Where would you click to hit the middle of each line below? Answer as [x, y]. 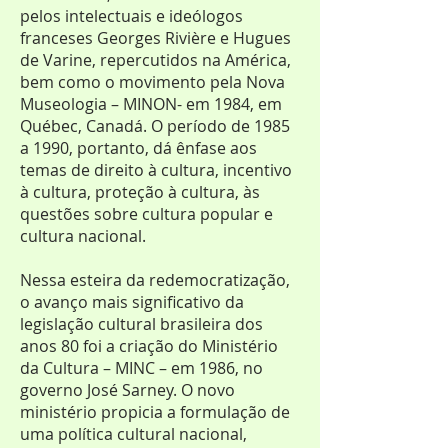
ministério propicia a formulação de [155, 412]
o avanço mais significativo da [132, 302]
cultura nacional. [85, 236]
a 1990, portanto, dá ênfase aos [138, 148]
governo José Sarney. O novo [127, 390]
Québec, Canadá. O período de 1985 [155, 126]
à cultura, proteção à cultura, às [140, 192]
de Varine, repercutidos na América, [155, 60]
